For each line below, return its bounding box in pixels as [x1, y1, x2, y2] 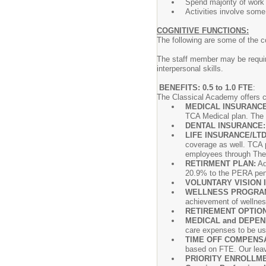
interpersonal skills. [157, 64, 223, 73]
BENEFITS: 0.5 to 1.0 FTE [159, 83, 253, 92]
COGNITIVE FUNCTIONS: [157, 26, 249, 35]
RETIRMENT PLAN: [185, 159, 256, 168]
